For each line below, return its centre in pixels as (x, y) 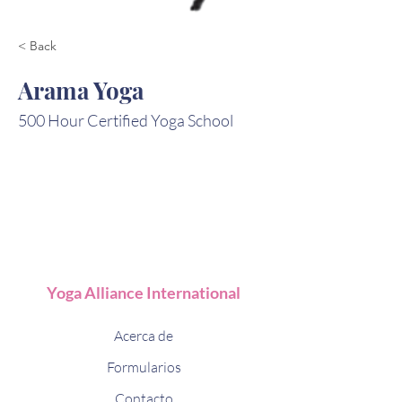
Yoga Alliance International (144, 293)
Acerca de (144, 336)
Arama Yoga (81, 90)
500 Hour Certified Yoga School (126, 120)
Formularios (144, 367)
